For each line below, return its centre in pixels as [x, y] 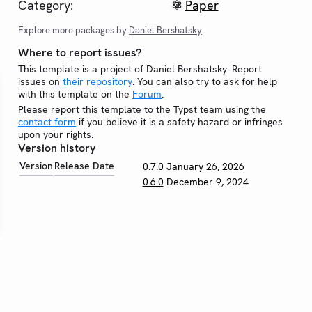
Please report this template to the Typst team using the [142, 109]
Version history [57, 148]
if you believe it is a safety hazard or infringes [179, 122]
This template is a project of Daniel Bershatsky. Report [140, 69]
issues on [40, 81]
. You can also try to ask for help [205, 81]
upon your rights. [56, 134]
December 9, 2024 [207, 181]
